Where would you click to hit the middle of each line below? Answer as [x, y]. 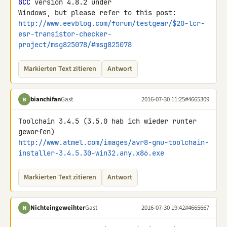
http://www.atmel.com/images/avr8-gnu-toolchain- [113, 142]
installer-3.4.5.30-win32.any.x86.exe [91, 153]
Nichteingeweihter [58, 207]
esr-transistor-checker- [65, 34]
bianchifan [46, 99]
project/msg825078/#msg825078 [75, 45]
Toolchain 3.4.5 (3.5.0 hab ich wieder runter [107, 121]
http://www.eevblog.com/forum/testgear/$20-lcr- [111, 23]
